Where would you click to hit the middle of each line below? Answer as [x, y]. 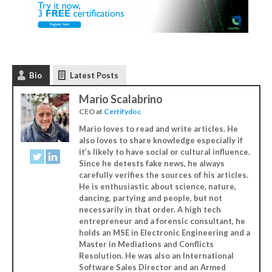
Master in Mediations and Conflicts [146, 244]
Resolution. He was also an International [156, 256]
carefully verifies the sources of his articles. [163, 175]
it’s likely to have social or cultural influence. [164, 152]
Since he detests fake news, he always [151, 164]
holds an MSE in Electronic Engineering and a [164, 233]
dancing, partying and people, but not [150, 198]
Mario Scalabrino [121, 99]
